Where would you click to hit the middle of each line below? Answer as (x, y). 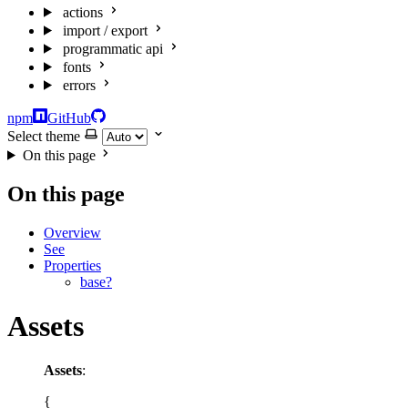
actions (82, 12)
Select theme (44, 136)
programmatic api (112, 48)
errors (79, 85)
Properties (72, 265)
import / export (105, 30)
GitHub (69, 117)
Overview (72, 232)
